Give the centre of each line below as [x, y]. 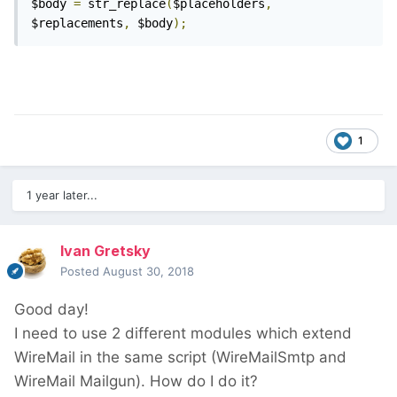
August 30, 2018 [148, 272]
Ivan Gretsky [105, 251]
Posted [82, 272]
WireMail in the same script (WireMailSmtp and [180, 358]
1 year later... [62, 195]
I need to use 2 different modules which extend [183, 334]
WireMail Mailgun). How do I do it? [136, 381]
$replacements [77, 23]
